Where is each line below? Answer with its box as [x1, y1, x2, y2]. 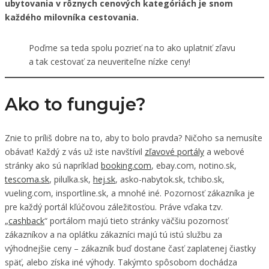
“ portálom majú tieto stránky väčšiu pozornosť [44, 214, 228, 226]
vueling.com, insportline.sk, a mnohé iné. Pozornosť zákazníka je [5, 187, 255, 199]
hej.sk [93, 173, 115, 185]
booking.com [101, 159, 151, 171]
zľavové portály [145, 145, 204, 157]
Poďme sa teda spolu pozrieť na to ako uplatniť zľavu [29, 42, 235, 54]
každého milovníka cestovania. [5, 11, 139, 23]
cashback [8, 214, 44, 226]
